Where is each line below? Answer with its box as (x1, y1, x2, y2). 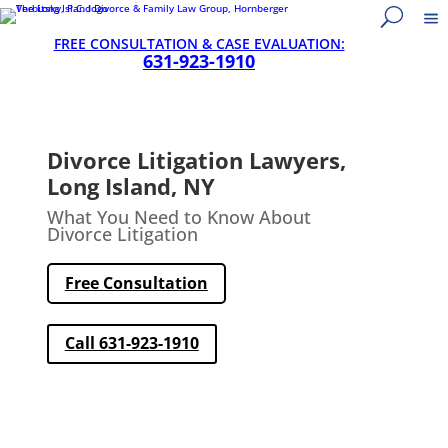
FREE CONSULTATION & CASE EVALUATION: (53, 34, 345, 53)
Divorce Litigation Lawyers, (46, 145, 346, 175)
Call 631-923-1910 (64, 332, 199, 355)
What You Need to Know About (46, 205, 311, 229)
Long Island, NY (46, 171, 215, 201)
